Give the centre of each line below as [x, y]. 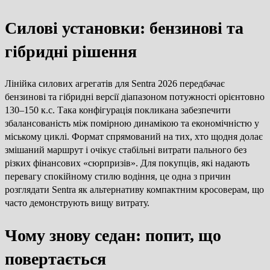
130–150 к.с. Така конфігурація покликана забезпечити [118, 110]
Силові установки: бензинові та [124, 28]
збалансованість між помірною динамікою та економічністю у [132, 123]
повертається [55, 259]
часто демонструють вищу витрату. [77, 202]
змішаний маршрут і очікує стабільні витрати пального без [126, 149]
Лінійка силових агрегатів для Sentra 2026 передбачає [115, 83]
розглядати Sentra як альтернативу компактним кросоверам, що [134, 189]
